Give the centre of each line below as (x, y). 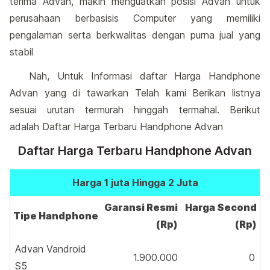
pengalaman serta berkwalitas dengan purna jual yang (135, 35)
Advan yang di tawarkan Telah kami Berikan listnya (135, 93)
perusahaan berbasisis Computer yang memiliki (135, 18)
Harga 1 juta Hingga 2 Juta (135, 183)
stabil (21, 52)
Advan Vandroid (51, 249)
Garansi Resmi (141, 207)
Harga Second (221, 207)
